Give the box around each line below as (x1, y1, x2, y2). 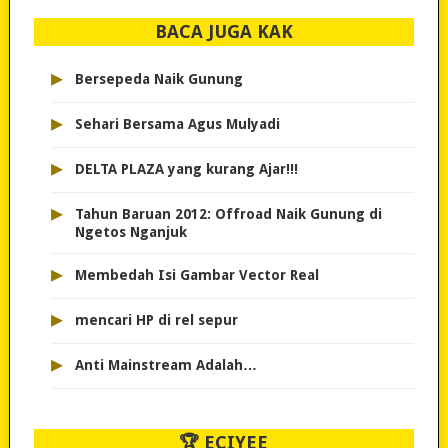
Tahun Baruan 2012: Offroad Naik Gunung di (74, 206, 382, 223)
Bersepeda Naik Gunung (74, 71, 243, 88)
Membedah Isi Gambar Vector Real (74, 267, 319, 284)
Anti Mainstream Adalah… (74, 357, 257, 374)
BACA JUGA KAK (154, 21, 293, 43)
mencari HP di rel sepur (74, 312, 238, 329)
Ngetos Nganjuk (74, 224, 187, 241)
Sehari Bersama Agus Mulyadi (74, 116, 280, 133)
